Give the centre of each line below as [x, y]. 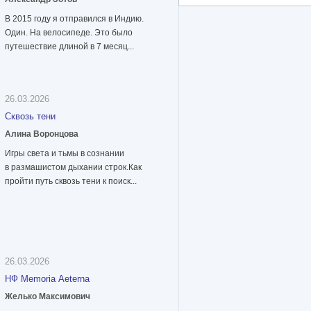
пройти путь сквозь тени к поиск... [71, 182]
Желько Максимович [48, 297]
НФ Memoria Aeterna [47, 279]
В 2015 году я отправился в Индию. [74, 19]
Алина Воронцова [42, 134]
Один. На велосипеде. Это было [69, 33]
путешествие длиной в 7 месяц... [69, 47]
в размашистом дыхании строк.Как [73, 168]
